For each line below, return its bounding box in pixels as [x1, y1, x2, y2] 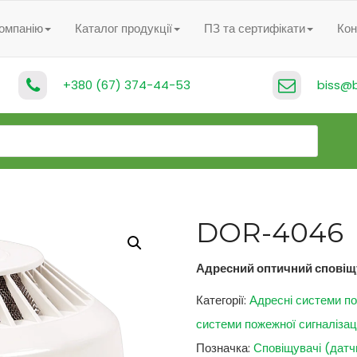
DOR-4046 [196, 216, 344, 249]
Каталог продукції [75, 20, 172, 37]
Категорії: [196, 292, 250, 308]
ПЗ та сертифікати [204, 20, 305, 37]
